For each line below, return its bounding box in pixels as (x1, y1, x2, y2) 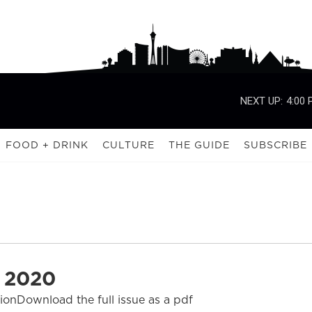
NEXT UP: (240, 94, 283, 107)
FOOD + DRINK (6, 138, 88, 152)
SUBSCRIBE (244, 138, 307, 152)
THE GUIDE (169, 138, 230, 152)
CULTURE (102, 138, 155, 152)
